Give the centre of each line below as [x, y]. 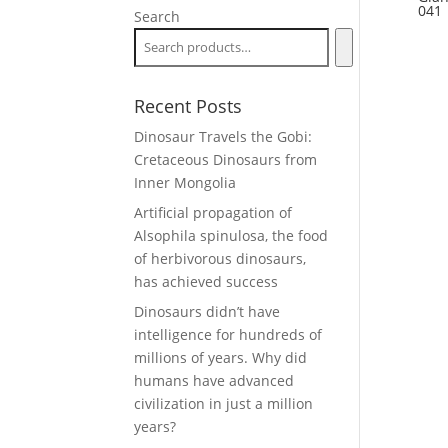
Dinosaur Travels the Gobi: [223, 136]
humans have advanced [214, 380]
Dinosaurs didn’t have [207, 311]
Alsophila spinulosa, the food [231, 235]
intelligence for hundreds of [228, 334]
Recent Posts [188, 106]
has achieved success [206, 281]
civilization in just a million [224, 403]
